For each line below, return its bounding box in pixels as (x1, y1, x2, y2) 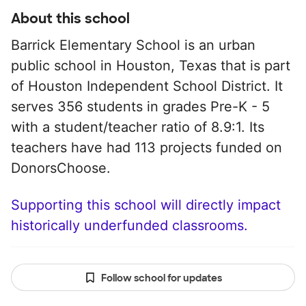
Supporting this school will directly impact (11, 197, 281, 213)
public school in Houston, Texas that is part (11, 57, 290, 74)
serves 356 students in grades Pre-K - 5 (11, 98, 270, 115)
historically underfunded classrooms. (11, 217, 248, 234)
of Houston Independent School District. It (11, 78, 283, 94)
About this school (11, 10, 130, 27)
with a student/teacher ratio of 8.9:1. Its (11, 119, 264, 135)
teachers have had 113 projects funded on (11, 139, 282, 156)
